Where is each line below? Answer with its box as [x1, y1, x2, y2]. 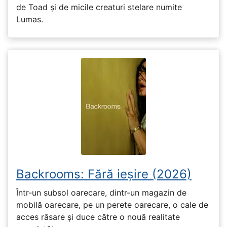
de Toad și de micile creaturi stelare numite [16, 2, 182, 12]
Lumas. [16, 14, 43, 24]
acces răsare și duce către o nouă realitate [16, 212, 180, 222]
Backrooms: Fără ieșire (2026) [16, 166, 192, 181]
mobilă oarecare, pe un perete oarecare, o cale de [16, 200, 208, 210]
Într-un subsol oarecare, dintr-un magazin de [16, 187, 186, 198]
